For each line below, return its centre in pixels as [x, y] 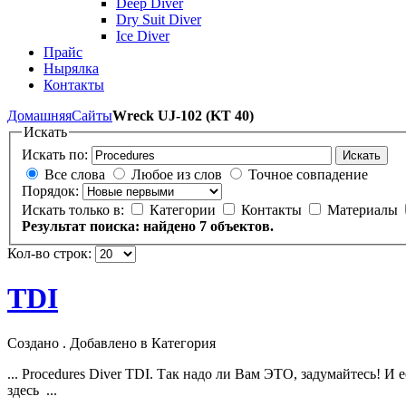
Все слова [75, 174]
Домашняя [39, 116]
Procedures [53, 373]
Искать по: [55, 154]
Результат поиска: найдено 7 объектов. [148, 226]
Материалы [364, 209]
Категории [184, 209]
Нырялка [71, 69]
